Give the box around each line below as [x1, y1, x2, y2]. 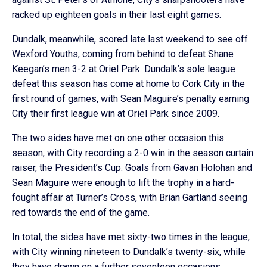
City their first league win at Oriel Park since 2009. [12, 108, 219, 119]
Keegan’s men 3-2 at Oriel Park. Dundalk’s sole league [12, 63, 235, 74]
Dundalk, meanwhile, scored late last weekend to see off [12, 33, 248, 45]
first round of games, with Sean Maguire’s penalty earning [12, 93, 249, 104]
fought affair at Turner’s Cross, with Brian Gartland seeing [12, 192, 247, 203]
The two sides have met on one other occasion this [12, 132, 224, 144]
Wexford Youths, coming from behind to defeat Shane [12, 48, 234, 60]
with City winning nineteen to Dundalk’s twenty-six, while [12, 246, 246, 257]
